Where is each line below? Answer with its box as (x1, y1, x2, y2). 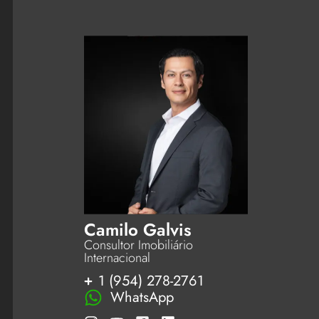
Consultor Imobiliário (83, 235, 193, 254)
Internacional (83, 248, 150, 267)
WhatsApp (110, 287, 174, 308)
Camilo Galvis (83, 216, 192, 242)
